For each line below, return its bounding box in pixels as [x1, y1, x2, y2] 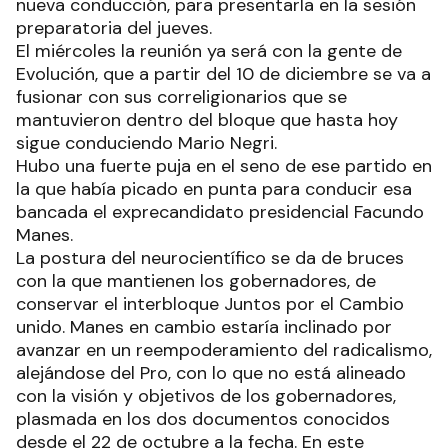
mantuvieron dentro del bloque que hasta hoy [16, 108, 398, 133]
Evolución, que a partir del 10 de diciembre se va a [16, 62, 431, 87]
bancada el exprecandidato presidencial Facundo [16, 200, 424, 225]
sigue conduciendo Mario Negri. [16, 131, 277, 156]
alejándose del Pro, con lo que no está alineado [16, 361, 406, 386]
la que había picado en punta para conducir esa [16, 177, 412, 202]
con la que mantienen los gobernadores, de [16, 269, 376, 294]
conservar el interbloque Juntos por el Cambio [16, 292, 404, 317]
